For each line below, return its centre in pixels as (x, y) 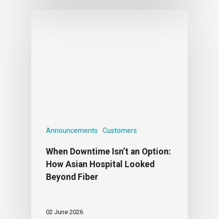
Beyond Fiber (72, 177)
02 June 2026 (65, 212)
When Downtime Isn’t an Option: (109, 151)
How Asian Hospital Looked (100, 164)
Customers (120, 130)
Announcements (72, 130)
